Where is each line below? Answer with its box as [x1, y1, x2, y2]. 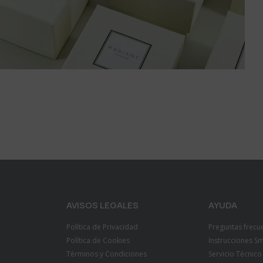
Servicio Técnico [208, 249, 262, 259]
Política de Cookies [66, 235, 130, 246]
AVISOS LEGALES [66, 199, 139, 212]
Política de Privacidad [66, 222, 139, 232]
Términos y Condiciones [66, 249, 147, 259]
